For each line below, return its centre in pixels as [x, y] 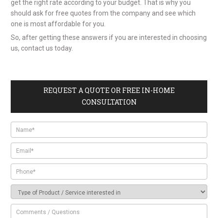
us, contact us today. [42, 48]
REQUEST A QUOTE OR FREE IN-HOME [109, 91]
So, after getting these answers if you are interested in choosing [109, 38]
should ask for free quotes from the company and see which [103, 13]
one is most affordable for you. [58, 24]
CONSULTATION [109, 102]
